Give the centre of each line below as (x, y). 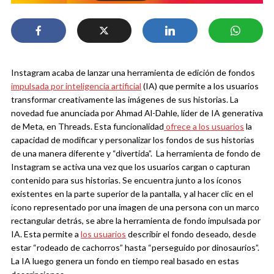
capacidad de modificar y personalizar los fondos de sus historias (133, 140)
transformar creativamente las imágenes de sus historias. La (125, 100)
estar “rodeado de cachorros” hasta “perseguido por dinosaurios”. (135, 248)
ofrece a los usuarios (204, 127)
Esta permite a (52, 234)
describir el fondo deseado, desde (191, 234)
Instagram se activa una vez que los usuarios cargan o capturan (131, 167)
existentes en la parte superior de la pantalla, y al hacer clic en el (132, 194)
